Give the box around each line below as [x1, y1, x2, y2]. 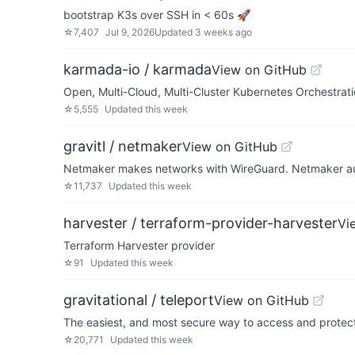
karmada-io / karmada [63, 61, 212, 78]
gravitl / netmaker [63, 138, 182, 155]
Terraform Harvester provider [63, 239, 215, 252]
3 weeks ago [195, 26, 252, 38]
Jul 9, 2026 [105, 26, 155, 38]
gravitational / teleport [63, 292, 214, 308]
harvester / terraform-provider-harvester [63, 215, 338, 231]
